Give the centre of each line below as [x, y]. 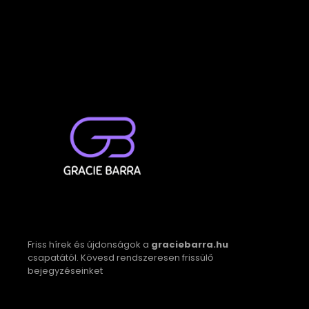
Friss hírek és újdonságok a [89, 244]
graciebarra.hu [190, 244]
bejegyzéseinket [65, 270]
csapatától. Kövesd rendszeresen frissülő [120, 257]
